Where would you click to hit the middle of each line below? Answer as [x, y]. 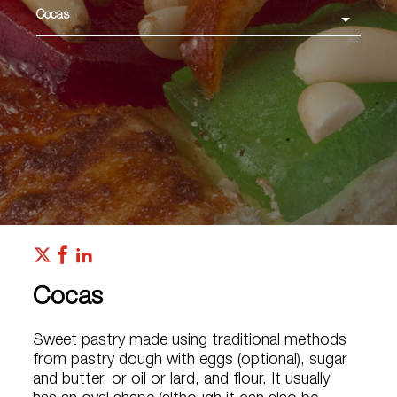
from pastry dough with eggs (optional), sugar [191, 361]
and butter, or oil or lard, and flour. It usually [182, 380]
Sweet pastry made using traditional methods [190, 341]
